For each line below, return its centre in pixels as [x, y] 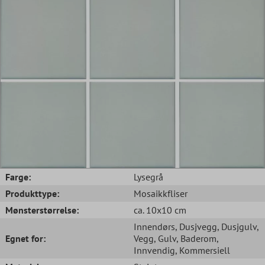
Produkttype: [32, 193]
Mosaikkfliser [161, 193]
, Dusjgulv [237, 226]
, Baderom [196, 238]
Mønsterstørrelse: [42, 210]
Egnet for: [25, 238]
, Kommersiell [203, 250]
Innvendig [154, 250]
